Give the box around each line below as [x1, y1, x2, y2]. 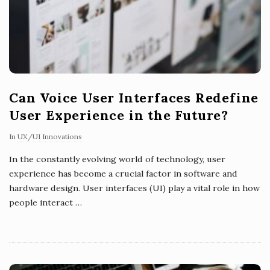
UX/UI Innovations [17, 131, 82, 141]
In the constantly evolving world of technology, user [9, 153, 225, 165]
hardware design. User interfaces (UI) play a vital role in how [9, 182, 260, 193]
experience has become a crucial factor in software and [9, 168, 237, 179]
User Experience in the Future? [9, 106, 228, 124]
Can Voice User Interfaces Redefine [9, 89, 259, 106]
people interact [9, 196, 73, 208]
